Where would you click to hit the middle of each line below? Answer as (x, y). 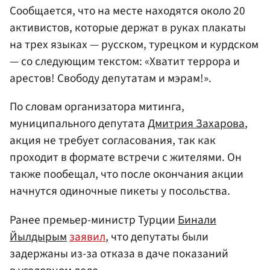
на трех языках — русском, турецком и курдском (134, 45)
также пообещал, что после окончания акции (127, 174)
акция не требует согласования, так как (113, 141)
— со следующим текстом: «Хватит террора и (125, 62)
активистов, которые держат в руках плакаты (128, 28)
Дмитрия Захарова (196, 124)
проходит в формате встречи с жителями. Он (126, 158)
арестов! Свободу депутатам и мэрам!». (111, 79)
